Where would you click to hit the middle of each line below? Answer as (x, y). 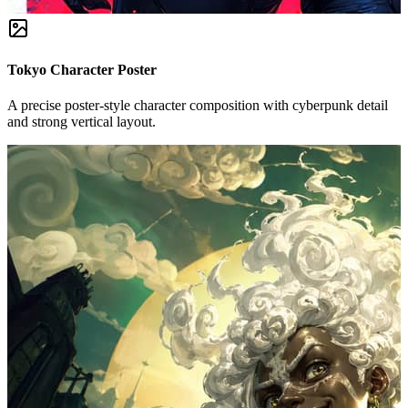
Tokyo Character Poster (82, 70)
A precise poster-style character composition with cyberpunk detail (198, 106)
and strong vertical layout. (82, 122)
